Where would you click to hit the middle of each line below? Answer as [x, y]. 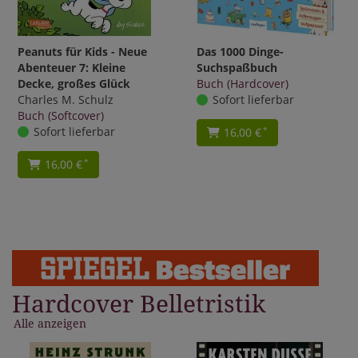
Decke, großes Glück [74, 83]
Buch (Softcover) [61, 115]
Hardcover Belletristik [139, 304]
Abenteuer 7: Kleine [72, 67]
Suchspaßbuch [237, 67]
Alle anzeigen [50, 323]
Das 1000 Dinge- [240, 51]
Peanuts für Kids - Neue [82, 51]
